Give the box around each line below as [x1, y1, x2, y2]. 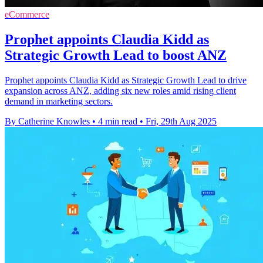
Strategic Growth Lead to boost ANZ [5, 47, 227, 63]
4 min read [98, 116, 137, 126]
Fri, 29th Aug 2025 [146, 116, 217, 126]
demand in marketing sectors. [5, 96, 113, 106]
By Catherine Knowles [5, 116, 90, 126]
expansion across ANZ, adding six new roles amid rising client [5, 85, 236, 96]
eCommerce [5, 9, 49, 19]
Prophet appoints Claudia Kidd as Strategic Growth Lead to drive [5, 75, 247, 85]
